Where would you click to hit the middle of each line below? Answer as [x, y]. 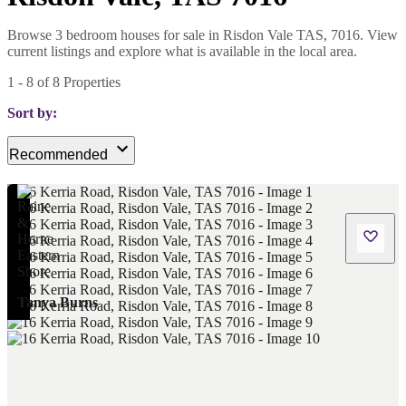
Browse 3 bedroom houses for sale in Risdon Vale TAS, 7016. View [203, 34]
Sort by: [32, 112]
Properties [90, 82]
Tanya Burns [57, 302]
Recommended [58, 154]
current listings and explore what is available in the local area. [182, 51]
